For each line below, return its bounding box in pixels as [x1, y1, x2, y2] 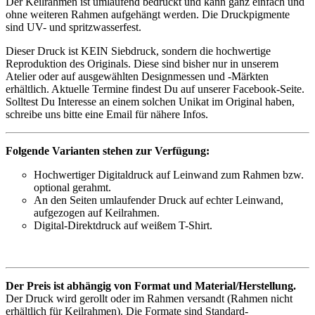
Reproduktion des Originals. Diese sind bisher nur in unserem [6, 58, 278, 70]
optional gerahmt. [34, 181, 111, 194]
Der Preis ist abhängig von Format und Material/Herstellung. [6, 280, 296, 292]
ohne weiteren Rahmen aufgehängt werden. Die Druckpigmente [6, 8, 290, 21]
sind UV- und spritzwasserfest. [6, 21, 141, 34]
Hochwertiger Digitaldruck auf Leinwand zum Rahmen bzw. [34, 169, 304, 181]
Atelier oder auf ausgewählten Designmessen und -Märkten [6, 70, 269, 83]
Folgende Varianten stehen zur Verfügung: [6, 145, 210, 157]
